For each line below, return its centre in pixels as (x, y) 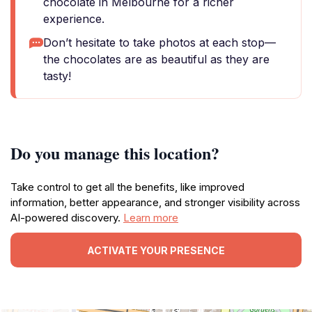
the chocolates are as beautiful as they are (156, 59)
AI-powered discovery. (67, 218)
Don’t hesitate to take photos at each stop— (159, 42)
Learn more (151, 218)
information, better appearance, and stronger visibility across (155, 202)
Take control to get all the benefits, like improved (127, 187)
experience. (74, 19)
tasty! (57, 76)
